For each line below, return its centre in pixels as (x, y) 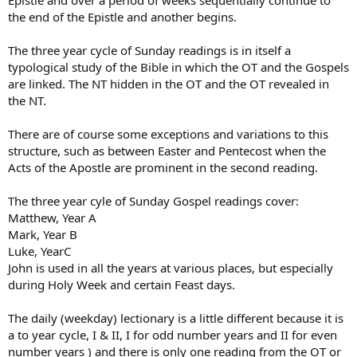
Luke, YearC (39, 251)
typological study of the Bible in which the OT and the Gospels (178, 67)
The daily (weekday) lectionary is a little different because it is (176, 318)
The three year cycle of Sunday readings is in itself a (149, 50)
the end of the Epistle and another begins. (122, 16)
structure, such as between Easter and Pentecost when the (167, 150)
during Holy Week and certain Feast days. (122, 284)
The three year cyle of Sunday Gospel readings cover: (153, 200)
